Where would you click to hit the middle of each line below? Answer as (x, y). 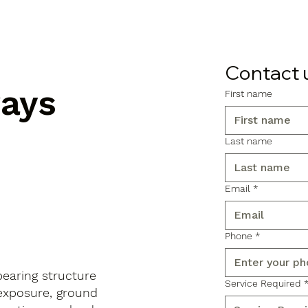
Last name (249, 141)
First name (249, 93)
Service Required (263, 283)
